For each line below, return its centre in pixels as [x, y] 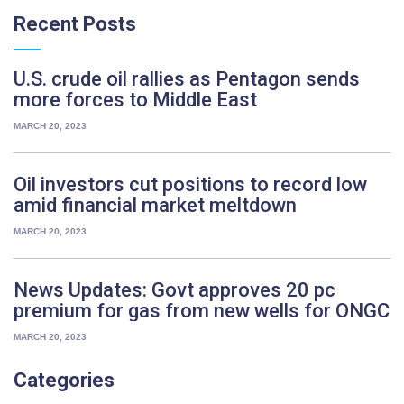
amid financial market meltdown [155, 206]
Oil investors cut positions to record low [190, 185]
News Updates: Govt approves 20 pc [174, 290]
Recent [46, 24]
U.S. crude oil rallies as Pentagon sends [187, 79]
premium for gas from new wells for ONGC [202, 311]
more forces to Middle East [135, 100]
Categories [64, 381]
